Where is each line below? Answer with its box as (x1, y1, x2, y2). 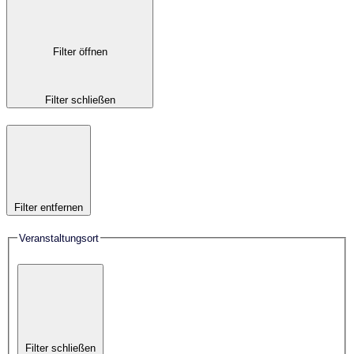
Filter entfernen (14, 201, 83, 213)
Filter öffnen (52, 46, 107, 58)
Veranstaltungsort (18, 232, 99, 244)
